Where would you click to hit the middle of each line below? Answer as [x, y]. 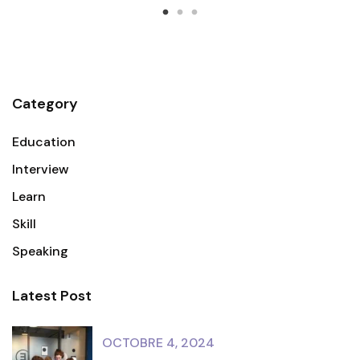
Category [45, 103]
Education [44, 141]
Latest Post [52, 295]
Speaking [40, 251]
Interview [41, 169]
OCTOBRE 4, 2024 [158, 343]
